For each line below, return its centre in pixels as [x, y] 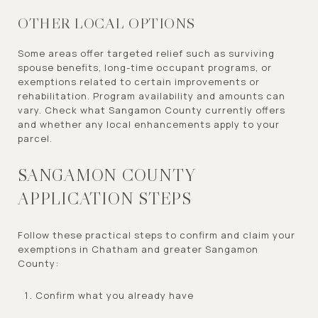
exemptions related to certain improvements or [139, 81]
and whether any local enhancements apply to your [149, 124]
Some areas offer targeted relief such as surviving [146, 53]
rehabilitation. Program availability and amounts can [152, 95]
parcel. [35, 138]
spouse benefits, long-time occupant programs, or [145, 67]
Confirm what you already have [114, 295]
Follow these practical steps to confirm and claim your [157, 235]
